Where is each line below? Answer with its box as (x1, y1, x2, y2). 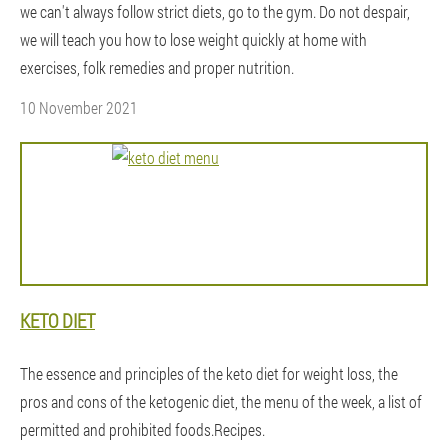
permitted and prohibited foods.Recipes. (20, 419, 265, 440)
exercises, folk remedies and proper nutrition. (20, 57, 294, 78)
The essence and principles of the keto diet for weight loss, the (20, 363, 398, 384)
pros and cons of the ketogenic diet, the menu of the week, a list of (20, 391, 422, 412)
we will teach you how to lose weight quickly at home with (20, 29, 367, 50)
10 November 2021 (20, 97, 138, 118)
